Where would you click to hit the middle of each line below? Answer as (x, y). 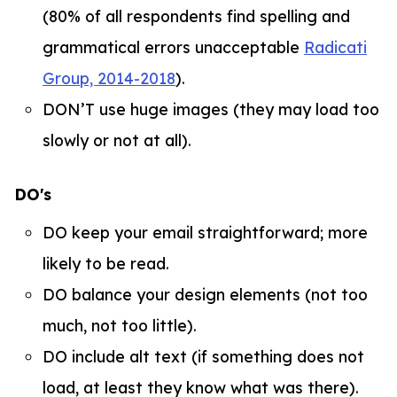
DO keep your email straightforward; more (205, 233)
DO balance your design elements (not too (205, 295)
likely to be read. (108, 264)
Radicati (335, 47)
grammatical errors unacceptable (173, 47)
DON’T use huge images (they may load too (211, 109)
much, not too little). (120, 326)
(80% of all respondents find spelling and (196, 16)
